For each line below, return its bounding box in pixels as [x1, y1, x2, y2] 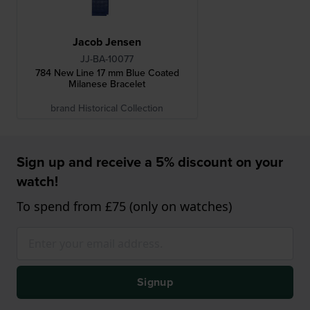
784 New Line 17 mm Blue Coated [35, 66, 179, 80]
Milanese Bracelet [69, 77, 146, 91]
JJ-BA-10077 [80, 52, 134, 66]
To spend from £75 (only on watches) [17, 198, 232, 215]
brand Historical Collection [51, 101, 164, 116]
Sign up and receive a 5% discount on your [17, 152, 283, 172]
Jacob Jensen [73, 34, 142, 51]
